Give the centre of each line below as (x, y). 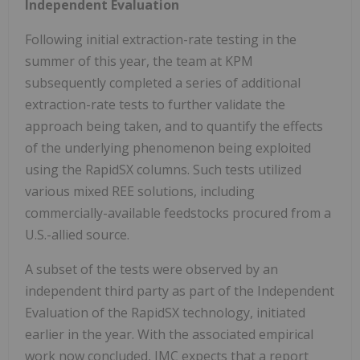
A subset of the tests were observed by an (151, 270)
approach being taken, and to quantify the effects (174, 127)
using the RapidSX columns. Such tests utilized (163, 170)
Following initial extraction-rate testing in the (161, 40)
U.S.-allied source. (77, 235)
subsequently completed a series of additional (163, 83)
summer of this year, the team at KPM (139, 61)
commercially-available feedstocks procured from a (178, 213)
